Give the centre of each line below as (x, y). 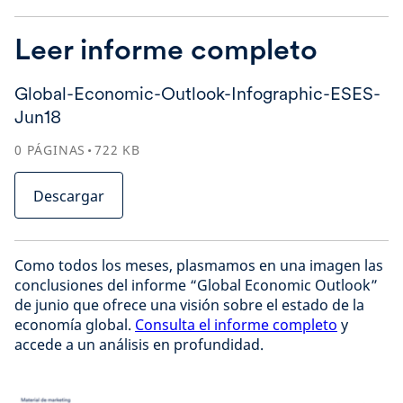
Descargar (69, 196)
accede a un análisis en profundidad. (139, 345)
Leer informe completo (166, 49)
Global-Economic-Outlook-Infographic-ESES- (197, 94)
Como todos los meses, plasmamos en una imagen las (199, 265)
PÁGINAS (56, 150)
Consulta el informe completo (236, 325)
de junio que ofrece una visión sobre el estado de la (189, 305)
